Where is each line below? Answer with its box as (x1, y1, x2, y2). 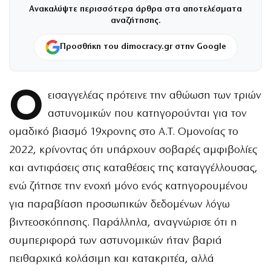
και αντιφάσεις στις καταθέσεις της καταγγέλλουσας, (9, 163, 258, 175)
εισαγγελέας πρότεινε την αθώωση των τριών (47, 90, 261, 102)
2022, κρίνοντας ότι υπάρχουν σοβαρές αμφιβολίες (9, 145, 257, 157)
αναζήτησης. (110, 16, 161, 26)
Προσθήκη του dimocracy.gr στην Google (59, 42, 226, 52)
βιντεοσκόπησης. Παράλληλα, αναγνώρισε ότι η (9, 217, 237, 229)
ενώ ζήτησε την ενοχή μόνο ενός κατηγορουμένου (9, 181, 248, 193)
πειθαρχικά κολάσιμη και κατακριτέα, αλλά (9, 253, 214, 266)
